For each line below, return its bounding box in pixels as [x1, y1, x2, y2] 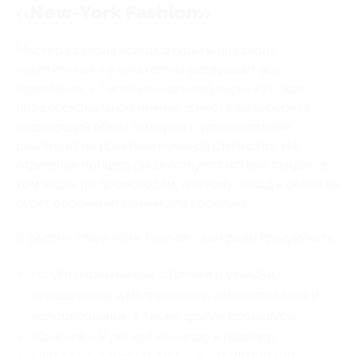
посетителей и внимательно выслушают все [16, 61, 281, 77]
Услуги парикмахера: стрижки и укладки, [30, 265, 277, 281]
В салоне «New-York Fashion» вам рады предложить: [16, 230, 335, 246]
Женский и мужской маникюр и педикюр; [30, 328, 279, 344]
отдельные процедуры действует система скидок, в [16, 157, 326, 172]
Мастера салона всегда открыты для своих [16, 42, 276, 58]
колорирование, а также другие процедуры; [32, 308, 299, 323]
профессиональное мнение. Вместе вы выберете [16, 99, 310, 115]
